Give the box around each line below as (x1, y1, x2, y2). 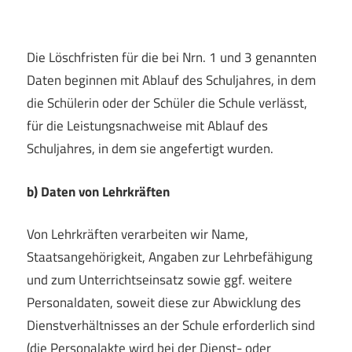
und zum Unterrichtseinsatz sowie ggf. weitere (27, 269, 292, 291)
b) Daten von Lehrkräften (27, 181, 170, 202)
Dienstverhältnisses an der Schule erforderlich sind (27, 315, 315, 336)
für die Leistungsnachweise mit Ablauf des (27, 115, 268, 137)
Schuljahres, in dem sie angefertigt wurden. (27, 138, 273, 159)
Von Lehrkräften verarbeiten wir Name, (27, 224, 248, 245)
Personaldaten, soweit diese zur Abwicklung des (27, 292, 301, 313)
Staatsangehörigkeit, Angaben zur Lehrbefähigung (27, 247, 313, 268)
